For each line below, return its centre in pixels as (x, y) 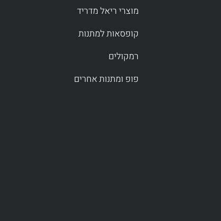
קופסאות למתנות (108, 34)
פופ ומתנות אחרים (106, 79)
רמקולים (123, 57)
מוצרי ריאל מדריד (108, 11)
